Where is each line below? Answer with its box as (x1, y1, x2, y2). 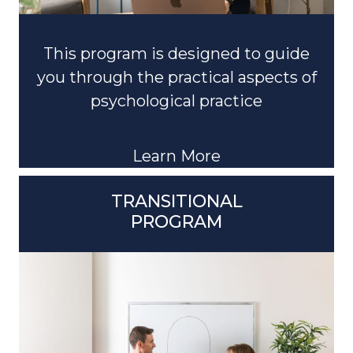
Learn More (132, 130, 221, 150)
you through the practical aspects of (36, 51, 317, 71)
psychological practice (91, 75, 262, 95)
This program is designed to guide (43, 28, 310, 47)
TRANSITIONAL (110, 174, 243, 196)
